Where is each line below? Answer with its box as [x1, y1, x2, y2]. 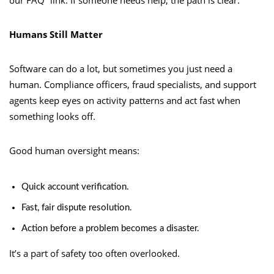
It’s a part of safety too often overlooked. [9, 246, 180, 259]
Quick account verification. [21, 182, 129, 191]
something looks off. [9, 109, 95, 122]
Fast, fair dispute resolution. [21, 202, 132, 212]
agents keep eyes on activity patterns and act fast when [9, 94, 240, 106]
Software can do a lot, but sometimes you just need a [9, 62, 232, 75]
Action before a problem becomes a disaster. [21, 223, 199, 233]
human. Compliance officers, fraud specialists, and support [9, 78, 256, 91]
